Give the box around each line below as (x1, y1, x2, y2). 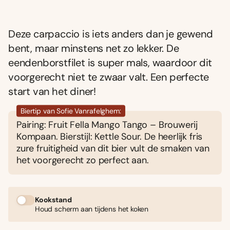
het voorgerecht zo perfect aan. (16, 154, 149, 166)
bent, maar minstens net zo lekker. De (8, 41, 179, 55)
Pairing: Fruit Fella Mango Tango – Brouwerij (16, 118, 198, 131)
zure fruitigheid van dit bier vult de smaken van (16, 142, 209, 155)
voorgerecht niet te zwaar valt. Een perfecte (8, 70, 209, 84)
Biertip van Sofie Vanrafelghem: (21, 106, 121, 116)
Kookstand (35, 195, 72, 204)
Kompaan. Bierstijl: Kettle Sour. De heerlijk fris (16, 130, 203, 143)
